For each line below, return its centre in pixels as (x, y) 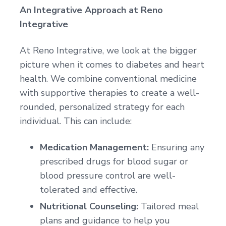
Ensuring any (177, 147)
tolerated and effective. (89, 189)
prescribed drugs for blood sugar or (114, 161)
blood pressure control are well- (108, 175)
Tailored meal (168, 206)
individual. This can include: (76, 121)
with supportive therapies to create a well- (109, 93)
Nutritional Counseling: (89, 206)
